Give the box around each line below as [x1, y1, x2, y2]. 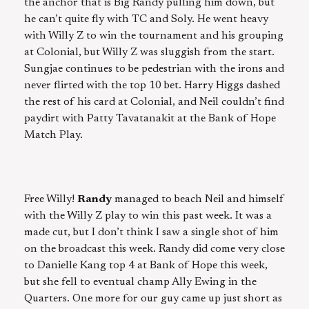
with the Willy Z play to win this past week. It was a [24, 210, 272, 221]
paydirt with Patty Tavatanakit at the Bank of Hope [24, 112, 276, 124]
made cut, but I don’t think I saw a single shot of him [24, 226, 279, 238]
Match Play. [24, 129, 83, 141]
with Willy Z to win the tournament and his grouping [24, 30, 283, 41]
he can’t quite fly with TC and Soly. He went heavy [24, 13, 268, 25]
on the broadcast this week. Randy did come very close [24, 243, 285, 255]
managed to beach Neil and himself [112, 193, 284, 205]
